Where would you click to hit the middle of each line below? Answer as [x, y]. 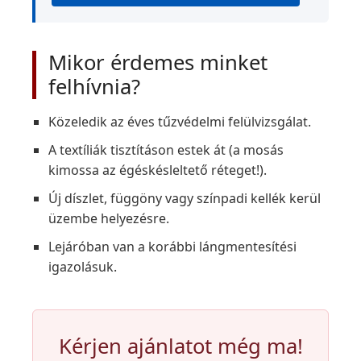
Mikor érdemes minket [158, 62]
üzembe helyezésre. [109, 218]
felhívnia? [94, 87]
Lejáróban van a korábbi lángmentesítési [172, 247]
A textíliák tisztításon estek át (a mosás [166, 150]
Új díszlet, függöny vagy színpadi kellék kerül [185, 198]
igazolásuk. [83, 267]
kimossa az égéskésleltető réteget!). [158, 170]
